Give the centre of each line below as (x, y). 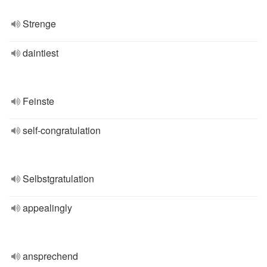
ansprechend (50, 256)
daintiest (41, 53)
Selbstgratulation (58, 178)
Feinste (38, 101)
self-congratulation (62, 130)
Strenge (39, 24)
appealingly (47, 208)
